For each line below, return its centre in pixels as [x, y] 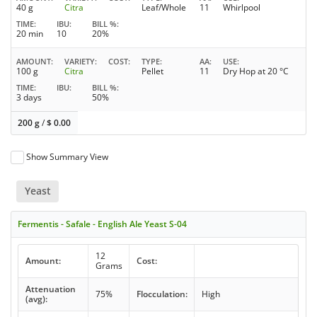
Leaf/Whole [164, 8]
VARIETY [80, 62]
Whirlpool [242, 8]
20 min [30, 34]
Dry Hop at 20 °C [256, 71]
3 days [29, 98]
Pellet [152, 71]
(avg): [36, 299]
